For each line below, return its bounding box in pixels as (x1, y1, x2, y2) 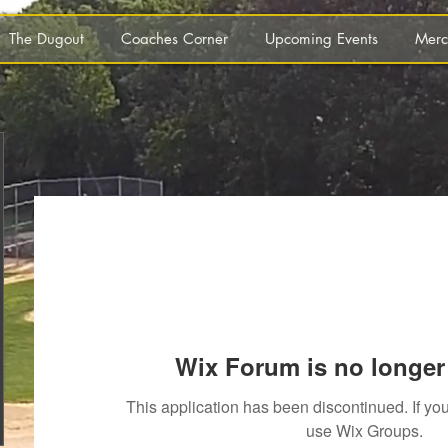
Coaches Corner (121, 29, 228, 48)
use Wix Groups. (305, 419, 423, 442)
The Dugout (9, 29, 84, 48)
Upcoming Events (265, 29, 378, 48)
